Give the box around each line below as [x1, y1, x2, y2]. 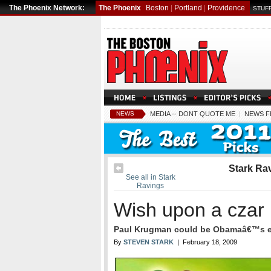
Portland [174, 4, 202, 12]
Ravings [137, 181, 165, 190]
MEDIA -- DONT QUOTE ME [150, 110, 235, 117]
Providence [207, 4, 245, 12]
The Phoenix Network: [9, 4, 85, 12]
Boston [146, 4, 169, 12]
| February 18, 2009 [174, 238, 237, 246]
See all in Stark [125, 173, 175, 181]
